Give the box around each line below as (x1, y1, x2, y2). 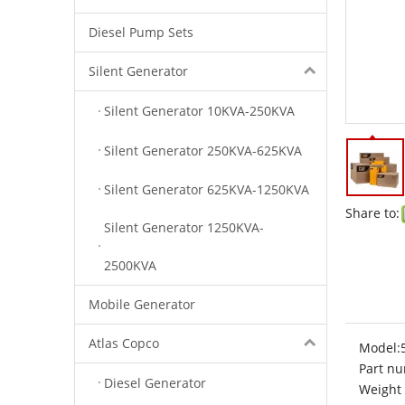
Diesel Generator (104, 374, 206, 391)
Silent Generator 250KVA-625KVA (104, 141, 302, 159)
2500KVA (104, 256, 156, 274)
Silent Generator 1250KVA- (104, 218, 264, 236)
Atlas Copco (89, 334, 159, 352)
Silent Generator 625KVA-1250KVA (104, 180, 309, 198)
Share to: (345, 204, 400, 221)
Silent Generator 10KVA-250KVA (104, 102, 295, 120)
